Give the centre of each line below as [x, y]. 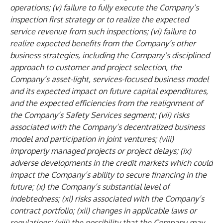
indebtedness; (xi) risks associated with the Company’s [107, 199]
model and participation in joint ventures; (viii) [92, 139]
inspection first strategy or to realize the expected [99, 19]
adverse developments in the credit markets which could [111, 163]
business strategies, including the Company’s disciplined [110, 55]
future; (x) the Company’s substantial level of [90, 187]
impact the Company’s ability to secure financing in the [108, 175]
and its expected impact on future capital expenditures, [109, 91]
